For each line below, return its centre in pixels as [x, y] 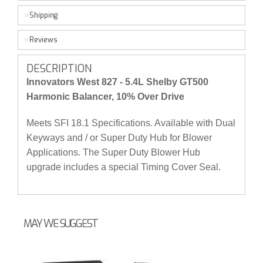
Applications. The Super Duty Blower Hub [113, 152]
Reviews [43, 40]
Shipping [43, 15]
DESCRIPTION [59, 69]
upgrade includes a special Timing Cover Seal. [125, 167]
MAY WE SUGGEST [60, 224]
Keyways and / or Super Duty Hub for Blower [119, 138]
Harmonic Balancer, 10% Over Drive [107, 97]
